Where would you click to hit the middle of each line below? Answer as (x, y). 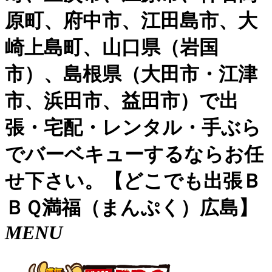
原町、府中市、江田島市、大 (131, 21)
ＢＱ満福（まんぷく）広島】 (131, 208)
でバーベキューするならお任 (134, 155)
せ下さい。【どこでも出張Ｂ (133, 181)
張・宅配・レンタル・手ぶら (133, 128)
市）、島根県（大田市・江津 (131, 74)
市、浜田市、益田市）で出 (122, 101)
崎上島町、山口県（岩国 (112, 48)
